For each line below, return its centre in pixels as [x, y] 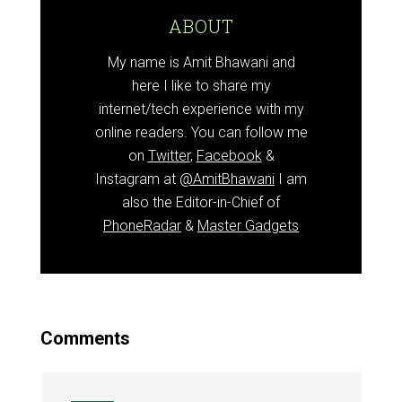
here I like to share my [201, 85]
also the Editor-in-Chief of [201, 202]
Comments [85, 338]
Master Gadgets [248, 225]
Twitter [169, 155]
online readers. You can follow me [201, 132]
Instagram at [137, 179]
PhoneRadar [142, 225]
